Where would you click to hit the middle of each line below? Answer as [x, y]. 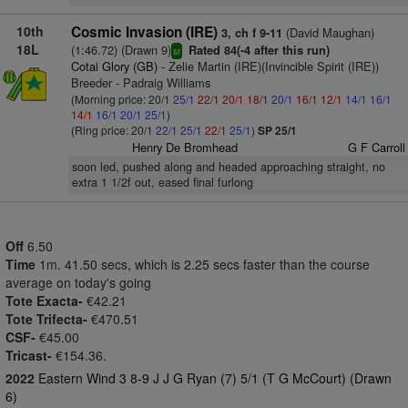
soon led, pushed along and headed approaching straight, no [228, 167]
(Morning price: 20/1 [122, 99]
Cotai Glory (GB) [114, 66]
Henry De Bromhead [185, 147]
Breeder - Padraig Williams [140, 82]
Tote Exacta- [44, 301]
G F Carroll [376, 147]
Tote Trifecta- [46, 319]
